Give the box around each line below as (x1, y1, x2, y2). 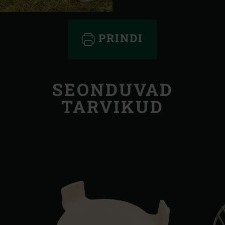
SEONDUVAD (52, 78, 173, 101)
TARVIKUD (61, 95, 164, 118)
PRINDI (95, 31, 143, 46)
